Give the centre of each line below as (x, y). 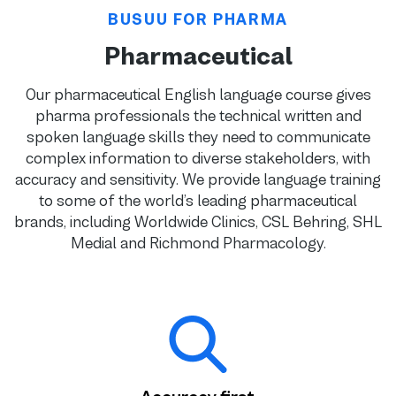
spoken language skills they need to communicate (198, 137)
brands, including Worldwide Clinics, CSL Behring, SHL (198, 221)
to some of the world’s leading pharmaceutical (198, 200)
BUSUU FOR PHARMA (198, 19)
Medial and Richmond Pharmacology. (198, 243)
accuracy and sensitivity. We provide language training (198, 179)
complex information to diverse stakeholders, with (198, 158)
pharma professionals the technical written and (198, 115)
